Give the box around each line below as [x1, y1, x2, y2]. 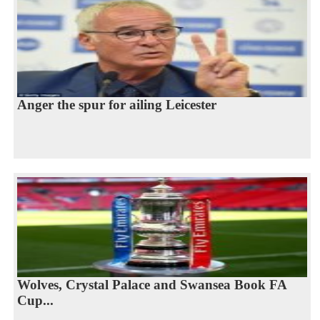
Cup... [16, 293, 54, 309]
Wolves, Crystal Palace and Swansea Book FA [16, 277, 287, 293]
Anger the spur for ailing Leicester [16, 97, 216, 113]
